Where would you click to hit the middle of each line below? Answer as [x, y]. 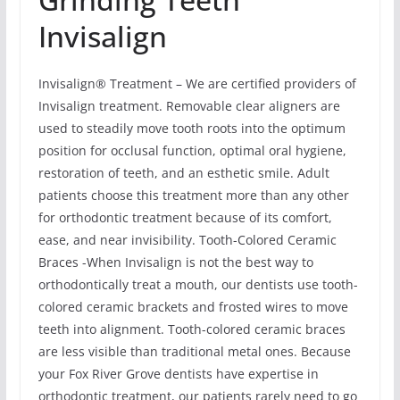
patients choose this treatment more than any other [193, 196]
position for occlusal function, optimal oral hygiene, [192, 151]
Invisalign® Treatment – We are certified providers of [197, 84]
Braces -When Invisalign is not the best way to [175, 262]
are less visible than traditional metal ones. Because [194, 352]
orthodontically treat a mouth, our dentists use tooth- [198, 285]
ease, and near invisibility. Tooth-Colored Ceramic [187, 240]
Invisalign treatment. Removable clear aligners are [189, 106]
